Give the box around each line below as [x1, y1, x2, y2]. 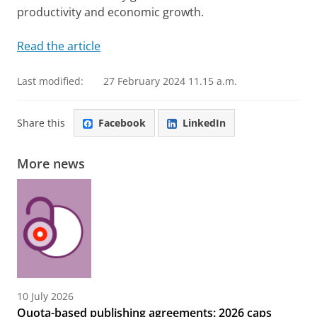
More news [17, 155, 85, 173]
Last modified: [17, 74, 83, 88]
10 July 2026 [17, 289, 74, 304]
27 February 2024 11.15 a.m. [103, 74, 237, 88]
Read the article [17, 38, 100, 54]
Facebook [98, 115, 146, 129]
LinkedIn [183, 115, 226, 129]
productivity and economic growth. [17, 4, 204, 20]
